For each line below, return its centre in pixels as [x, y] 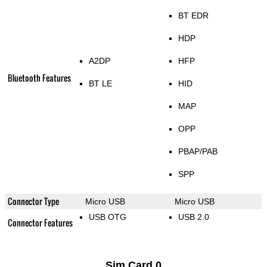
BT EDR [193, 16]
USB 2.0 [193, 217]
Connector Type [33, 201]
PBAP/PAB [198, 152]
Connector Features [40, 223]
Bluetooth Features [39, 78]
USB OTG [107, 217]
